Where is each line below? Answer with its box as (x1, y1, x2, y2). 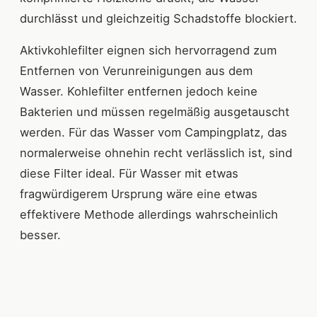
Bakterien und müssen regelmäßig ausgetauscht (20, 105, 289, 120)
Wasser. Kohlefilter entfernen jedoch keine (20, 84, 258, 99)
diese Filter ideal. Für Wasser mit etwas (20, 166, 238, 181)
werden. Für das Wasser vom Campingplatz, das (20, 125, 287, 140)
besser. (20, 228, 61, 243)
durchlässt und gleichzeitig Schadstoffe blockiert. (20, 11, 297, 26)
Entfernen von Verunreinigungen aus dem (20, 64, 253, 79)
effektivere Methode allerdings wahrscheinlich (20, 207, 278, 222)
